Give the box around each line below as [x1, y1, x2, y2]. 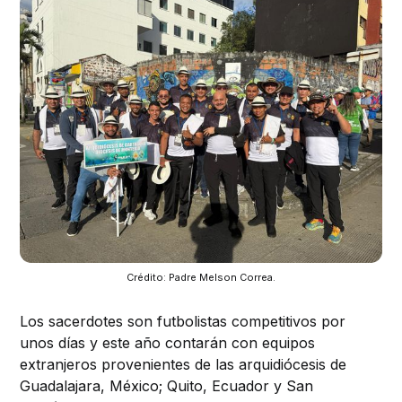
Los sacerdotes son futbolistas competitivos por [20, 312, 346, 331]
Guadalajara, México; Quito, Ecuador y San [20, 377, 314, 396]
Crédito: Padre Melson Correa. [127, 271, 275, 284]
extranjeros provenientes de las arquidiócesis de [20, 355, 347, 374]
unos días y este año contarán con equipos [20, 334, 316, 353]
